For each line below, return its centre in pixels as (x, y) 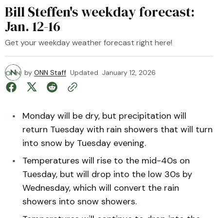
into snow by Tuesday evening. (84, 143)
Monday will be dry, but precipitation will (104, 116)
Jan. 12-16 (33, 26)
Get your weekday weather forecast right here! (89, 43)
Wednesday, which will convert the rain (101, 188)
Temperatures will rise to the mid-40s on (106, 161)
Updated (84, 73)
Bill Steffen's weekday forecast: (100, 12)
